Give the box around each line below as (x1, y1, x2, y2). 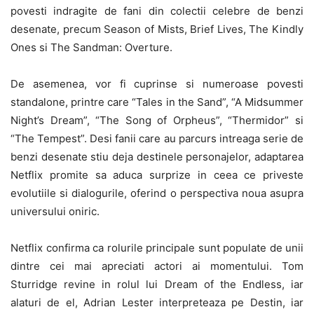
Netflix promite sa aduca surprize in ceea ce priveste (11, 168, 303, 182)
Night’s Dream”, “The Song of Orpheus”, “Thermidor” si (11, 113, 303, 127)
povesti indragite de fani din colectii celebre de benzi (11, 4, 303, 18)
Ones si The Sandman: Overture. (11, 40, 172, 54)
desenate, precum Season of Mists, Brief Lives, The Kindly (11, 22, 303, 36)
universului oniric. (11, 204, 100, 218)
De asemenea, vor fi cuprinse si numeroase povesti (11, 76, 303, 90)
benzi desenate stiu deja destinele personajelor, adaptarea (11, 149, 303, 163)
